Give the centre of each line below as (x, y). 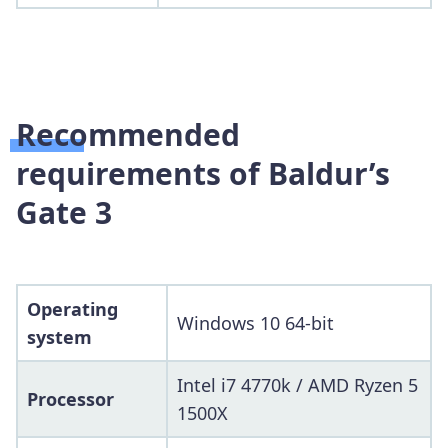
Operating (72, 308)
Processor (70, 398)
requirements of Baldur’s (203, 173)
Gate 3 (64, 212)
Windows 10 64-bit (255, 322)
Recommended (128, 134)
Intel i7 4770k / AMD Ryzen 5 (297, 384)
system (59, 336)
